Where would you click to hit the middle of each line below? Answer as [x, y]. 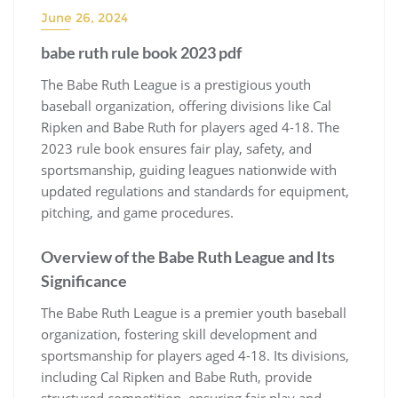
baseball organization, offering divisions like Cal [186, 105]
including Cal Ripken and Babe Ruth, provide [176, 376]
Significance [84, 280]
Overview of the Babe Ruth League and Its [188, 256]
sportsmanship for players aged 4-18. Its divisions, [195, 355]
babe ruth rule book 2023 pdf [141, 52]
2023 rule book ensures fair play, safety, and [176, 148]
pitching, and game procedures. [137, 212]
